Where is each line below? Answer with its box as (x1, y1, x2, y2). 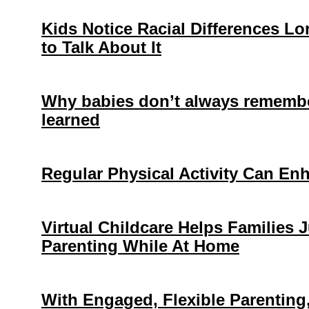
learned (41, 110, 100, 130)
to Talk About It (41, 38, 161, 57)
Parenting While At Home (41, 237, 239, 256)
